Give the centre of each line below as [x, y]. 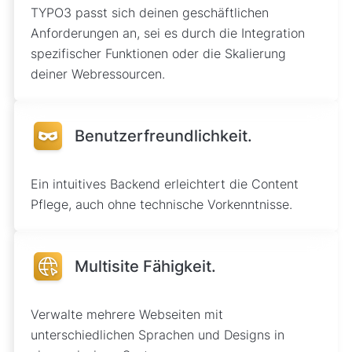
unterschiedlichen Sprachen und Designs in [157, 335]
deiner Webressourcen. [97, 74]
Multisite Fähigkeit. [145, 267]
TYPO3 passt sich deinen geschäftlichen [149, 13]
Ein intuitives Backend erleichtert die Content [164, 184]
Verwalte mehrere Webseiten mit [126, 315]
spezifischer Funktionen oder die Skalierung [158, 54]
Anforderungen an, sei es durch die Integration [167, 33]
